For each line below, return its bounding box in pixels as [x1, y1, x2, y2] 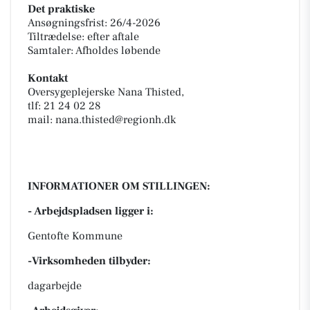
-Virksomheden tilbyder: [28, 254, 151, 268]
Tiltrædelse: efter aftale [28, 30, 139, 44]
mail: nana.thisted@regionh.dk [28, 113, 176, 127]
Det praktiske [28, 2, 95, 16]
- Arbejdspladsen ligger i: [28, 204, 154, 218]
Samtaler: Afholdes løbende [28, 44, 161, 57]
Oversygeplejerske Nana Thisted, [28, 85, 184, 99]
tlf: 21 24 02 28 [28, 99, 101, 113]
